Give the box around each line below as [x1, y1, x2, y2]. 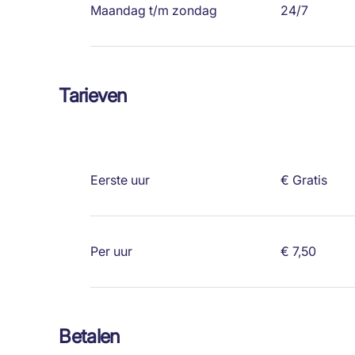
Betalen [59, 325, 120, 349]
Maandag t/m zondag [90, 2, 218, 19]
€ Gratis [281, 172, 328, 189]
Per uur [90, 243, 133, 260]
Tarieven [59, 84, 128, 108]
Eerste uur [90, 172, 151, 189]
